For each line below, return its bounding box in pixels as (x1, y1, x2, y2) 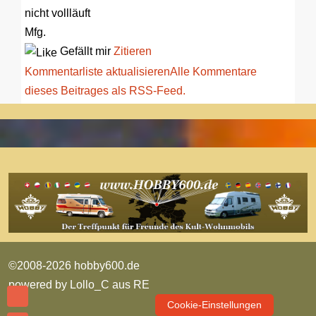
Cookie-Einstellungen (167, 299, 262, 311)
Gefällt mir (57, 45, 114, 58)
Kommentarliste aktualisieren (25, 65, 170, 78)
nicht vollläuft (25, 7, 90, 20)
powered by (8, 279, 70, 291)
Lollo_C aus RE (70, 279, 150, 291)
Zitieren (114, 45, 152, 58)
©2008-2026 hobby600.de (8, 260, 140, 272)
